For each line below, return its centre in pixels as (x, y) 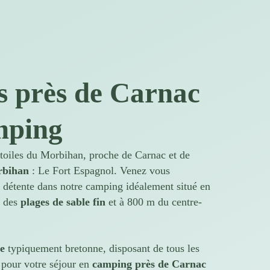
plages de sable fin (63, 202)
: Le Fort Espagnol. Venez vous (99, 171)
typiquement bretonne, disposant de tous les (102, 248)
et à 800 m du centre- (154, 202)
